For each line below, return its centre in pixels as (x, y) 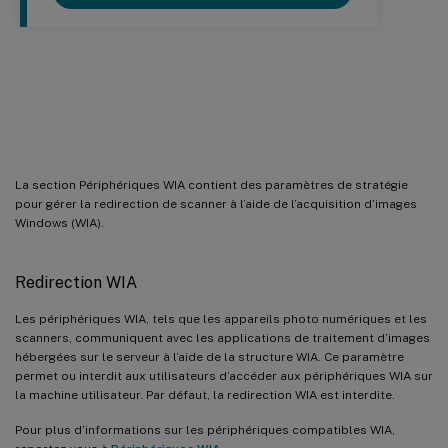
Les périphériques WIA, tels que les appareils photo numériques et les (221, 318)
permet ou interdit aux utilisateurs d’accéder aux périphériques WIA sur (224, 375)
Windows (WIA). (59, 222)
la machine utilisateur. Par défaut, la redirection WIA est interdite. (205, 394)
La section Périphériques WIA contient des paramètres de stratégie (211, 184)
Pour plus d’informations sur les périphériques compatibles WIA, (205, 429)
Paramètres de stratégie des (180, 69)
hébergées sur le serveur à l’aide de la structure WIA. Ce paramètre (209, 356)
